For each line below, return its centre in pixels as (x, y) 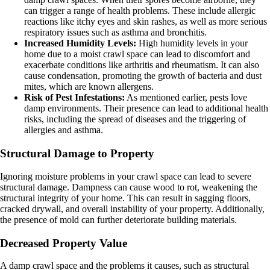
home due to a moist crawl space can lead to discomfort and (137, 54)
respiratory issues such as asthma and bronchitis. (115, 33)
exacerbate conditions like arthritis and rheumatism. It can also (142, 65)
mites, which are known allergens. (89, 87)
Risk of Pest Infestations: (74, 98)
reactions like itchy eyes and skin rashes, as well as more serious (146, 22)
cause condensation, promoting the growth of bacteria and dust (143, 76)
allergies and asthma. (64, 130)
